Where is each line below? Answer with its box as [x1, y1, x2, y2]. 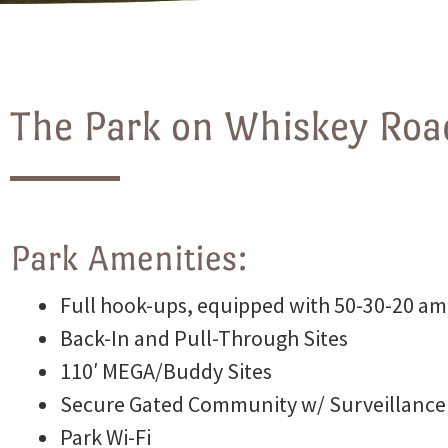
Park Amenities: [10, 237, 247, 278]
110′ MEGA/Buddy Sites [60, 356, 272, 385]
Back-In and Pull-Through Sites [60, 323, 348, 352]
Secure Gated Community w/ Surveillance [60, 389, 446, 418]
